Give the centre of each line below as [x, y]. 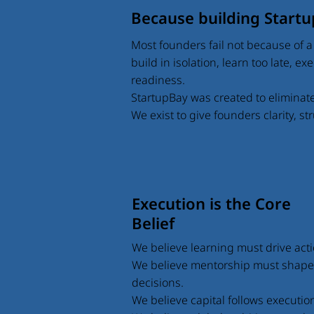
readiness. [158, 80]
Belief [153, 223]
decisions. [157, 282]
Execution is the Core [211, 203]
